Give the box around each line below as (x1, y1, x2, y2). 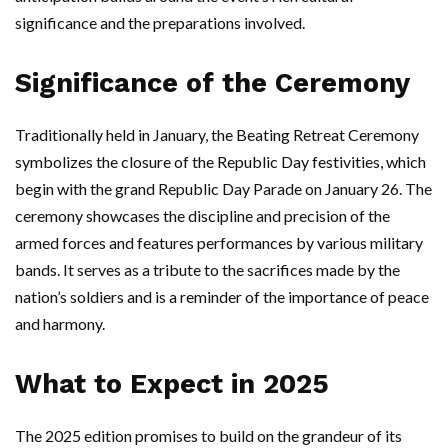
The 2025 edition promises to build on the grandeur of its (15, 426, 402, 446)
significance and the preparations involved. (15, 13, 305, 33)
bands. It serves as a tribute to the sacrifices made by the (15, 260, 400, 280)
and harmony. (15, 314, 105, 334)
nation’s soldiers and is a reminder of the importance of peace (15, 287, 429, 307)
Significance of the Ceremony (15, 67, 410, 100)
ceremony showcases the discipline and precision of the (15, 206, 390, 226)
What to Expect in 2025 (15, 368, 329, 401)
